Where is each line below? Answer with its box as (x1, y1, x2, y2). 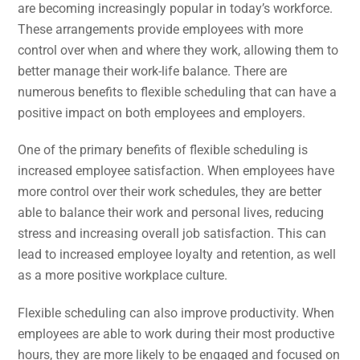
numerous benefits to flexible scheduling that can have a (18, 84, 337, 100)
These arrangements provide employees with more (18, 21, 304, 37)
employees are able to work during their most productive (18, 326, 335, 342)
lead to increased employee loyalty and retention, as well (18, 247, 337, 263)
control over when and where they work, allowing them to (18, 42, 339, 58)
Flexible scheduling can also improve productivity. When (18, 305, 335, 321)
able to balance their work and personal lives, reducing (18, 205, 325, 221)
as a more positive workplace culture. (18, 268, 228, 284)
